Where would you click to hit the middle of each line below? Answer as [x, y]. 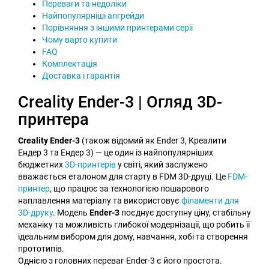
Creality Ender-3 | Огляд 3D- [120, 102]
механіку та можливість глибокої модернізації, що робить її [134, 224]
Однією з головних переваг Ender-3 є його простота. [120, 260]
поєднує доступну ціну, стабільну [185, 212]
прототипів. [41, 248]
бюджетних [41, 164]
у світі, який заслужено [162, 164]
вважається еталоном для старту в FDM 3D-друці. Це [123, 176]
